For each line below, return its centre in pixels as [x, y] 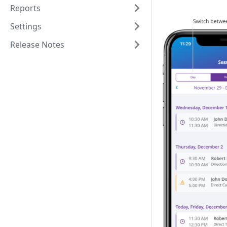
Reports [25, 8]
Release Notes [37, 45]
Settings [26, 26]
